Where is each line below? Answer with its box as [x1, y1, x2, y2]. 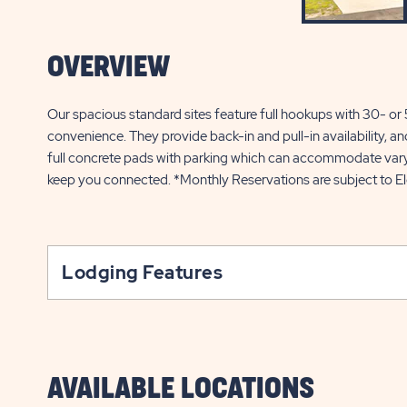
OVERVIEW [47, 54, 170, 82]
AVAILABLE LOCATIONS [47, 375, 314, 403]
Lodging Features [62, 261, 223, 284]
